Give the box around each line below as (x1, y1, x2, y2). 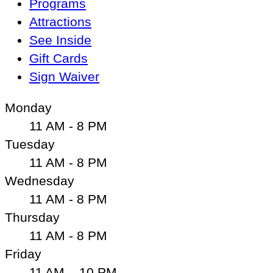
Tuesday (5, 136, 55, 151)
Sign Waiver (29, 69, 99, 84)
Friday (5, 246, 41, 261)
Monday (5, 100, 52, 115)
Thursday (5, 210, 60, 224)
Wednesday (5, 173, 74, 188)
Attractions (29, 15, 91, 29)
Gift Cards (29, 51, 88, 66)
